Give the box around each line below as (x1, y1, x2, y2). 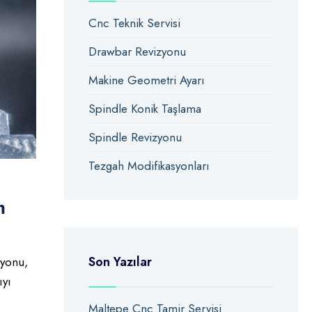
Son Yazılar (88, 253, 152, 271)
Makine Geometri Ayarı (88, 72, 205, 88)
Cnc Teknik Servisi (88, 15, 180, 31)
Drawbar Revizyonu (88, 43, 186, 60)
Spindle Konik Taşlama (88, 100, 201, 117)
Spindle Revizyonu (88, 129, 182, 146)
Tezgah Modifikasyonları (88, 157, 210, 174)
